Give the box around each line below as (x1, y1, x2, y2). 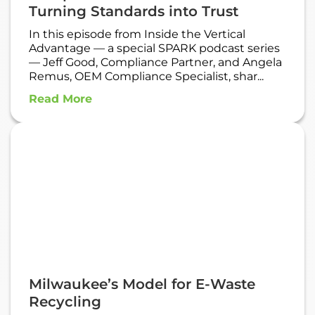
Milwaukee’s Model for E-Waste (29, 276, 255, 293)
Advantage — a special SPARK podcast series (29, 41, 280, 56)
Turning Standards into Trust (29, 3, 238, 20)
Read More (29, 92, 92, 106)
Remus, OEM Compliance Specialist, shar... (29, 70, 264, 84)
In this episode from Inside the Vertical (29, 27, 245, 41)
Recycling (29, 293, 101, 311)
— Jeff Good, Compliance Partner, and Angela (29, 56, 282, 70)
